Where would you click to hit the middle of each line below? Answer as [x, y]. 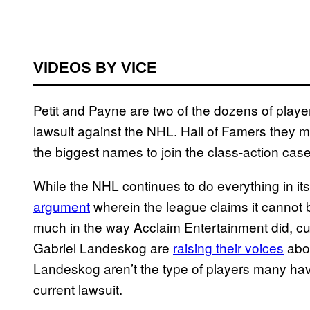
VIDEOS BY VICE [95, 67]
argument [62, 206]
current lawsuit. [78, 289]
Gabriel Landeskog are [103, 247]
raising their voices [228, 247]
